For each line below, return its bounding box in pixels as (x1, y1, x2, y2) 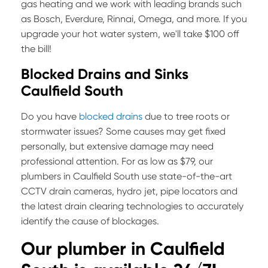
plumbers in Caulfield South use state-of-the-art (21, 170, 232, 182)
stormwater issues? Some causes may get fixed (21, 126, 226, 138)
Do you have (21, 111, 79, 123)
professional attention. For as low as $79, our (21, 156, 213, 167)
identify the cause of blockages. (21, 215, 162, 227)
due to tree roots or (142, 111, 230, 123)
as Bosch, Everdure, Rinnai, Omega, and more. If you (21, 13, 247, 25)
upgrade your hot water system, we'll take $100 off (21, 28, 239, 40)
